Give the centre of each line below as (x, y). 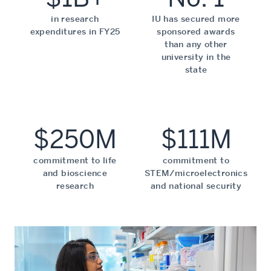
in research (75, 18)
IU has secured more (196, 18)
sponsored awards (196, 31)
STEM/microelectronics (196, 173)
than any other (196, 44)
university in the (196, 57)
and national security (196, 185)
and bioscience (75, 173)
